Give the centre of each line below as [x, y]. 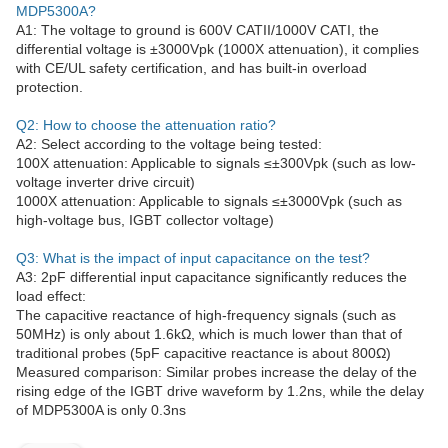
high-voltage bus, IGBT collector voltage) [145, 220]
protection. [49, 87]
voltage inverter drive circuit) [105, 182]
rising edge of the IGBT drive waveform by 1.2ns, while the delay [220, 391]
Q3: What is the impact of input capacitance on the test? [193, 258]
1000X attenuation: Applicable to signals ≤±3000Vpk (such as [209, 201]
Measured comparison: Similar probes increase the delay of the [216, 372]
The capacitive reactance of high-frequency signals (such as [206, 315]
